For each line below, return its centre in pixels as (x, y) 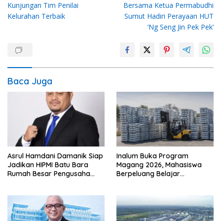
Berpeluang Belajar (148, 173)
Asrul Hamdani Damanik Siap (55, 156)
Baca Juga (30, 81)
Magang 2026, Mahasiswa (159, 165)
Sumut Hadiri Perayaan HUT (169, 16)
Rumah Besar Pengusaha (49, 173)
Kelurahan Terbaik (36, 16)
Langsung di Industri (149, 182)
